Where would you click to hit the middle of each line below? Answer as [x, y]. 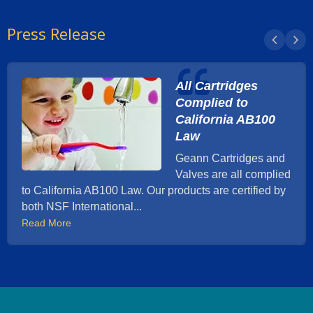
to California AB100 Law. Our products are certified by [154, 191]
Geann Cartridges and [230, 159]
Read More [46, 223]
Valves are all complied [233, 175]
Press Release [56, 34]
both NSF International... [82, 207]
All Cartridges [217, 86]
